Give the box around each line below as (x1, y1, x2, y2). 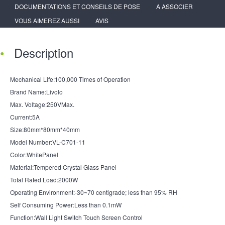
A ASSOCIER (156, 2, 193, 11)
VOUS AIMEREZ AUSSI (15, 16, 79, 25)
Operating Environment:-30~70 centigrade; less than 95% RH (10, 187, 177, 196)
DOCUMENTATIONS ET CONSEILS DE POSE (15, 2, 140, 11)
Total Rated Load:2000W (10, 175, 78, 184)
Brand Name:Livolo (10, 87, 63, 96)
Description (14, 43, 73, 61)
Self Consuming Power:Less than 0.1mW (10, 200, 122, 209)
